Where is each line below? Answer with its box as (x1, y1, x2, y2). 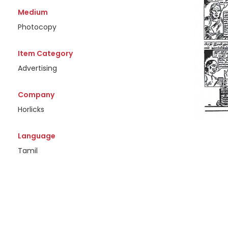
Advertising (17, 63, 57, 73)
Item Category (17, 48, 73, 59)
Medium (17, 7, 48, 17)
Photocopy (17, 22, 56, 32)
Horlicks (17, 104, 44, 115)
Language (17, 131, 55, 141)
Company (17, 90, 54, 100)
